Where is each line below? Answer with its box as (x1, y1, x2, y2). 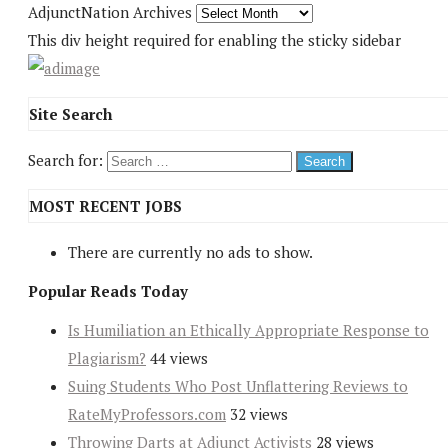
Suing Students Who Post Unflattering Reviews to (68, 376, 408, 397)
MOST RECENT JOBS (29, 196, 182, 217)
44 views (150, 348, 208, 369)
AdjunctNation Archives (28, 2, 192, 23)
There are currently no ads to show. (68, 242, 313, 263)
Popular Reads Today (28, 281, 188, 302)
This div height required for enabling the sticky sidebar (28, 30, 401, 51)
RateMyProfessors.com (68, 404, 226, 425)
